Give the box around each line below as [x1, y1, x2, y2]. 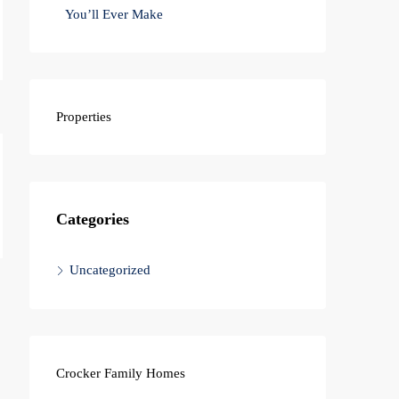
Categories [56, 210, 129, 228]
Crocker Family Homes [56, 366, 185, 380]
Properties [56, 110, 111, 124]
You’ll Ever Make [65, 7, 163, 21]
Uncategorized [69, 263, 151, 277]
